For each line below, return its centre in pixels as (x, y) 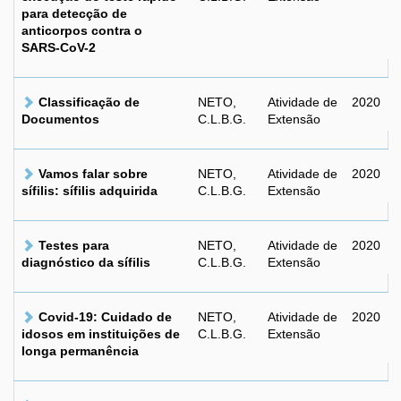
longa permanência (80, 351)
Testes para (74, 245)
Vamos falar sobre (93, 174)
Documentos (60, 119)
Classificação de (89, 102)
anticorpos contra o (82, 30)
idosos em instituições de (101, 334)
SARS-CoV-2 (59, 47)
